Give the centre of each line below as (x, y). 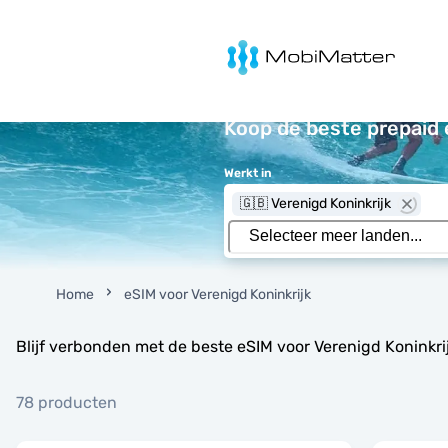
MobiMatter (241, 45)
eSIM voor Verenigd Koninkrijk (217, 294)
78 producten (66, 402)
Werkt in (248, 173)
